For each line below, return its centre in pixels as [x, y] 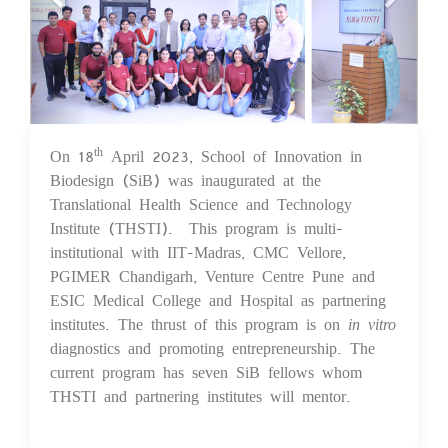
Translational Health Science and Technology [201, 203]
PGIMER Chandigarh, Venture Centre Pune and [212, 275]
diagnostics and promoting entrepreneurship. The [212, 347]
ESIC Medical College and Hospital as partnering [218, 299]
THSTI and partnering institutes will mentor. [200, 395]
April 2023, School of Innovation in [232, 155]
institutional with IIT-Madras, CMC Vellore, [198, 251]
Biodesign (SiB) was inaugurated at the [185, 179]
